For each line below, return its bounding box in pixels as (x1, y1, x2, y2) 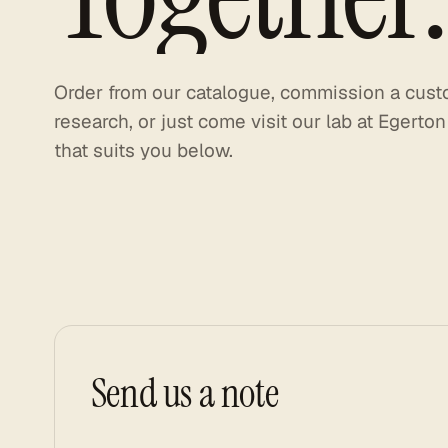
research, (53, 109, 133, 134)
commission (279, 80, 385, 105)
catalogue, (185, 80, 275, 105)
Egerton (377, 109, 446, 134)
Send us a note (90, 367, 279, 419)
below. (176, 138, 233, 163)
